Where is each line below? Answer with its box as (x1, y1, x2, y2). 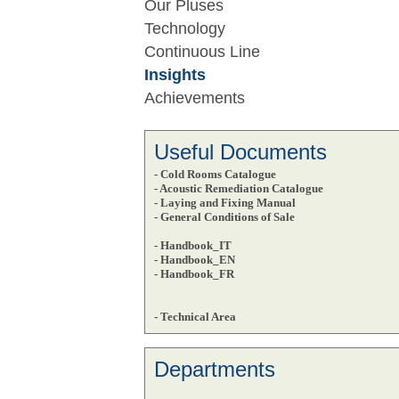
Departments (154, 357, 275, 381)
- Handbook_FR (154, 267, 234, 281)
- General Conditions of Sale (154, 210, 295, 224)
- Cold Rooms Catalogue (154, 167, 276, 181)
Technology (144, 20, 225, 37)
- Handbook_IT (154, 239, 232, 252)
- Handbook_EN (154, 253, 235, 266)
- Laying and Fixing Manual (154, 196, 296, 209)
